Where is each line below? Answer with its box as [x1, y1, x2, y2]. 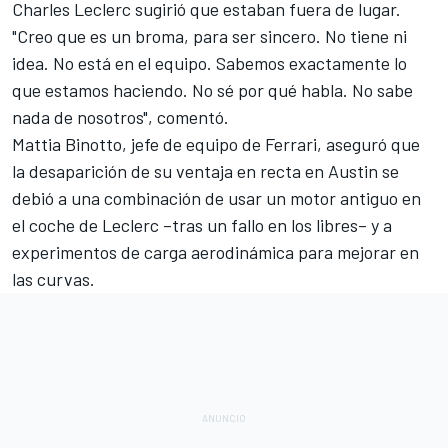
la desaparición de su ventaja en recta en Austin [12, 159, 378, 182]
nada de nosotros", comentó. [12, 105, 233, 128]
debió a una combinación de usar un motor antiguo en [12, 186, 421, 209]
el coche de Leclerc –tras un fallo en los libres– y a [12, 213, 392, 236]
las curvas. [12, 267, 99, 290]
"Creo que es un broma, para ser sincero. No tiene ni [12, 24, 407, 47]
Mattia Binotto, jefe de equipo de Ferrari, [12, 132, 326, 155]
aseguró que [326, 132, 420, 155]
